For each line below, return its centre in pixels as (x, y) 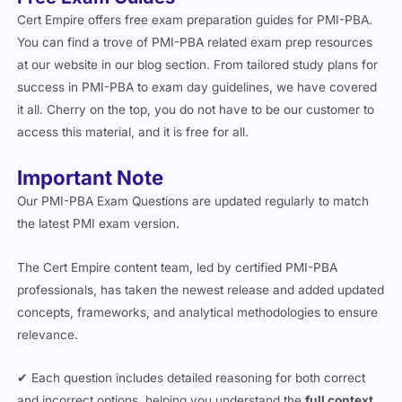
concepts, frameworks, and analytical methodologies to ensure (198, 312)
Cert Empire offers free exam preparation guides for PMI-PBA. (195, 19)
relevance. (48, 334)
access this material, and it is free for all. (133, 131)
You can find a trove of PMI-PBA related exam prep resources (195, 42)
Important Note (91, 177)
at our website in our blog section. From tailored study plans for (198, 64)
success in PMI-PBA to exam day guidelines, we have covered (197, 87)
